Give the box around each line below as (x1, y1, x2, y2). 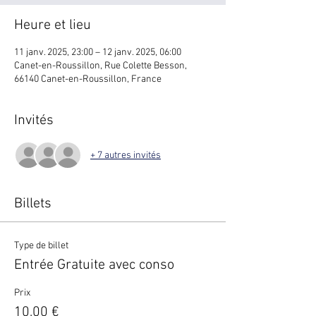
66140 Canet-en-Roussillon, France (14, 73, 162, 85)
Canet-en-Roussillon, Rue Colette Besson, (14, 60, 187, 72)
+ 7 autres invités (90, 149, 161, 162)
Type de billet (14, 240, 68, 252)
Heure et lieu (14, 17, 91, 34)
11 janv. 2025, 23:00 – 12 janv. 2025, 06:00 (14, 47, 181, 59)
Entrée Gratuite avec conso (14, 257, 174, 274)
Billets (14, 195, 51, 212)
